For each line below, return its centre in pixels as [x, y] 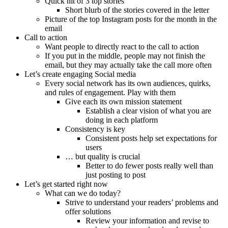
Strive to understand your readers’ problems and [142, 203]
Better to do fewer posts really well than [149, 166]
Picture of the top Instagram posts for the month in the [131, 19]
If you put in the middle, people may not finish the [125, 56]
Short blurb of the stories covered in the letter [137, 10]
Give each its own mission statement [123, 102]
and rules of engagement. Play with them [110, 93]
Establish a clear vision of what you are [148, 111]
